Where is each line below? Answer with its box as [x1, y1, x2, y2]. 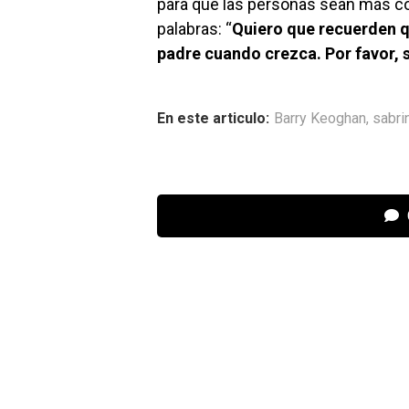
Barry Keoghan [274, 110, 366, 128]
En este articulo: [157, 110, 269, 128]
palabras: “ [157, 19, 232, 39]
